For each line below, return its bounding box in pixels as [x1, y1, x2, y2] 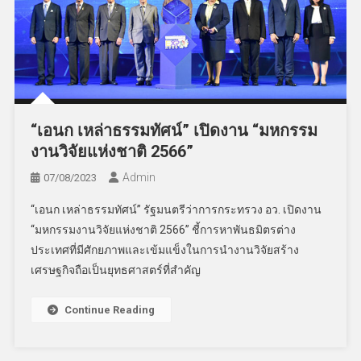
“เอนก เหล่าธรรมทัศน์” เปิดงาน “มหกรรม [31, 120, 318, 140]
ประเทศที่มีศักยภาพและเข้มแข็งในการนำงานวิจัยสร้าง [31, 243, 300, 256]
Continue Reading [64, 303, 156, 316]
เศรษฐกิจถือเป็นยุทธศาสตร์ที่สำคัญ [31, 263, 201, 276]
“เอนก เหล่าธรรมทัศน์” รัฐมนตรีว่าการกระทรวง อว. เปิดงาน [31, 202, 322, 216]
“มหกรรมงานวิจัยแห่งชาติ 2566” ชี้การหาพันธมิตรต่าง [31, 222, 297, 236]
